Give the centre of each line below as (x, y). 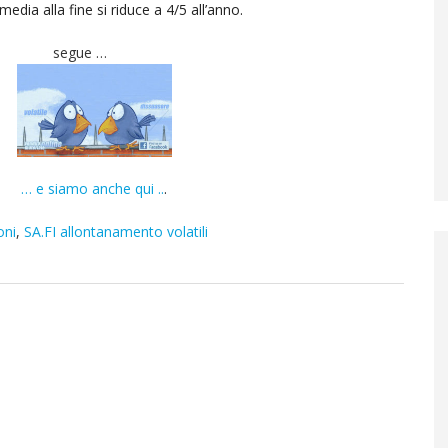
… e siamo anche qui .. (92, 188)
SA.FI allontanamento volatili (116, 231)
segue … (80, 52)
